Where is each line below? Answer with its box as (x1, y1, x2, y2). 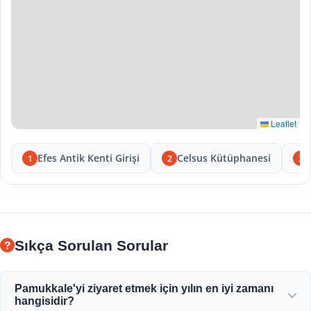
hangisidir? (15, 295, 74, 307)
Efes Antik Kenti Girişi (37, 151, 140, 165)
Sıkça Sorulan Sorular (15, 237, 168, 253)
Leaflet (269, 117, 296, 129)
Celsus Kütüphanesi (177, 151, 271, 165)
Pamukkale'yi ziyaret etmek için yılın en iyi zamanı (15, 283, 274, 294)
